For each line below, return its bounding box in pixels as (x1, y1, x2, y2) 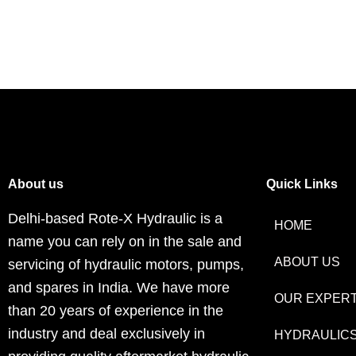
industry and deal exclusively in (8, 326, 205, 342)
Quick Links (266, 177, 339, 192)
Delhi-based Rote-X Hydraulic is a (8, 211, 222, 227)
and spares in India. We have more (8, 280, 230, 296)
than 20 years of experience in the (8, 303, 223, 319)
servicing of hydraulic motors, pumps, (8, 257, 244, 273)
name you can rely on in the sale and (8, 234, 242, 250)
